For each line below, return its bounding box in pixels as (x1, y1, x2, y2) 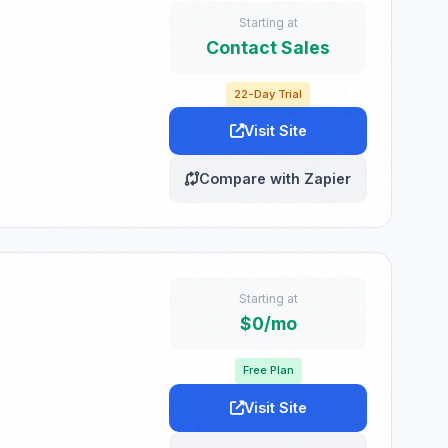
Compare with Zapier (199, 170, 351, 188)
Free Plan (242, 363, 294, 378)
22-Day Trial (234, 86, 302, 101)
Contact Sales (206, 36, 330, 58)
